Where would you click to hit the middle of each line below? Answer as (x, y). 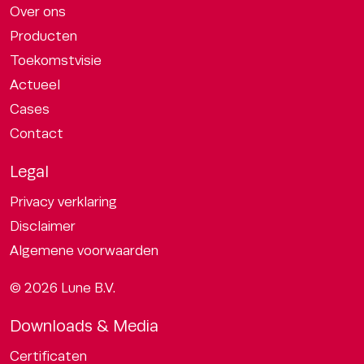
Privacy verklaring (63, 202)
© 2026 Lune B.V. (63, 288)
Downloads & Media (84, 326)
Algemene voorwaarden (84, 251)
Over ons (38, 12)
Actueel (35, 85)
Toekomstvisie (56, 61)
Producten (43, 37)
